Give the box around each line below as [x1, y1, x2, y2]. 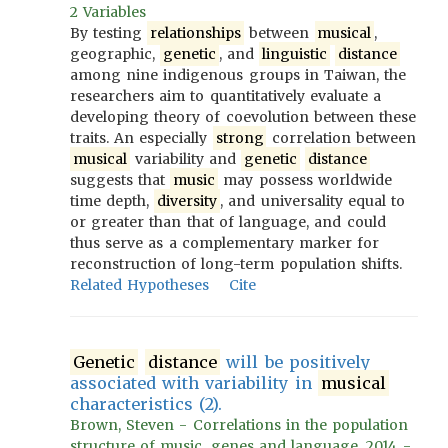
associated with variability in [70, 373, 318, 393]
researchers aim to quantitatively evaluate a [70, 87, 382, 105]
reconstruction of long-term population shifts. [70, 255, 402, 273]
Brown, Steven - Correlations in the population [70, 416, 409, 434]
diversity [157, 192, 218, 210]
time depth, [70, 192, 155, 210]
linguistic [262, 45, 328, 63]
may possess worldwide [218, 171, 392, 189]
